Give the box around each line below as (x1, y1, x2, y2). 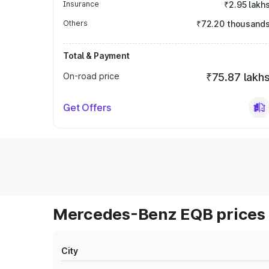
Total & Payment (63, 50, 130, 61)
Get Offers (63, 101, 111, 113)
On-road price (63, 71, 119, 81)
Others (63, 19, 88, 28)
